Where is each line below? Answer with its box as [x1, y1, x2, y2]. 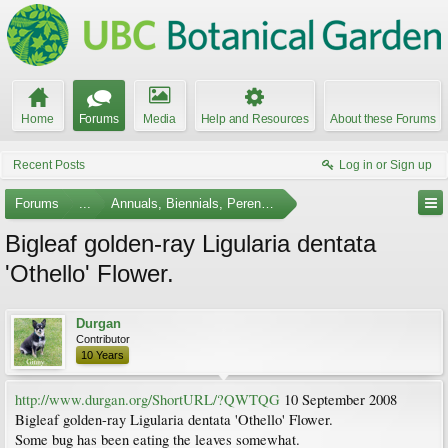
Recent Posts [13, 158, 85, 172]
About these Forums [330, 112, 436, 126]
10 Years [81, 349, 124, 361]
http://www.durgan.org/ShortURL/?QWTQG [15, 390, 280, 409]
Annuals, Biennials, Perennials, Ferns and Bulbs [111, 196, 391, 211]
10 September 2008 [280, 390, 397, 409]
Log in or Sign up [339, 158, 432, 172]
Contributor [76, 333, 130, 345]
